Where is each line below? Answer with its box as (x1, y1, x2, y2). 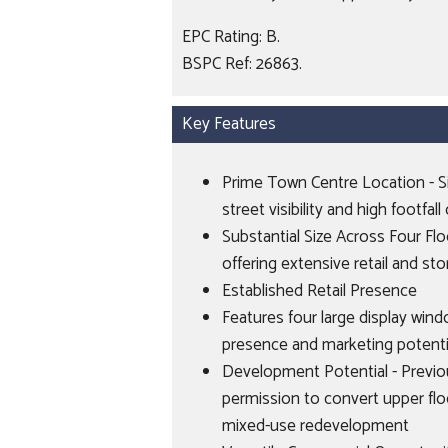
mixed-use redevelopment (222, 412, 409, 440)
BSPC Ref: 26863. (182, 49, 302, 78)
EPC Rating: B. (182, 22, 280, 51)
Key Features (182, 110, 276, 138)
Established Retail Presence (222, 277, 417, 305)
